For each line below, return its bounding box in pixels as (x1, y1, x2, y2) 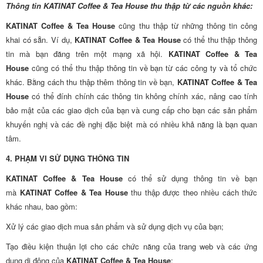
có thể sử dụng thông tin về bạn (122, 173, 258, 184)
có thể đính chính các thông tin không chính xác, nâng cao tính (29, 90, 257, 102)
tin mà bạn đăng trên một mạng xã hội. (6, 48, 168, 59)
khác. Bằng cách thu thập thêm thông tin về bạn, (6, 76, 177, 87)
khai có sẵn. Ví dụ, (6, 34, 75, 45)
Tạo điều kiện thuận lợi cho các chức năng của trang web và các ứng (6, 241, 257, 252)
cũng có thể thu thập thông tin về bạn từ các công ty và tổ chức (29, 62, 257, 73)
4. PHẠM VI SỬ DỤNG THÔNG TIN (6, 153, 129, 164)
